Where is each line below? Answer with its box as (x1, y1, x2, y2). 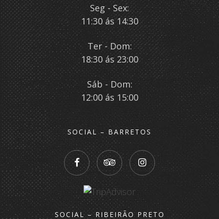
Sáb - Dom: (87, 78, 132, 90)
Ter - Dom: (87, 40, 132, 52)
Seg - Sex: (90, 2, 129, 14)
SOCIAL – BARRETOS (67, 127, 152, 136)
